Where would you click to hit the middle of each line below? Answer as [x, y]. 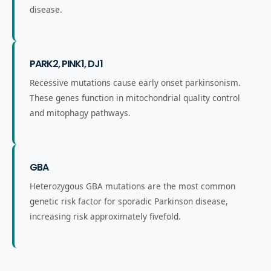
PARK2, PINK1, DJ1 [66, 64]
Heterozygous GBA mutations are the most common [132, 186]
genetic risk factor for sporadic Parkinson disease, [129, 201]
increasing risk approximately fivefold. [105, 216]
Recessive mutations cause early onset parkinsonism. [135, 83]
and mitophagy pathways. [80, 113]
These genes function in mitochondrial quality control [135, 98]
